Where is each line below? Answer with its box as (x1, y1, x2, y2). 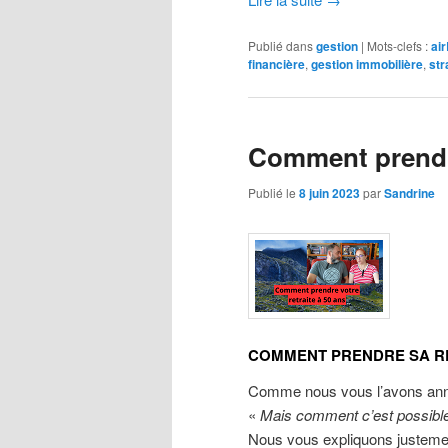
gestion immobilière (311, 54, 423, 73)
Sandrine (384, 184, 435, 203)
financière (248, 54, 305, 73)
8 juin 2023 (299, 184, 360, 203)
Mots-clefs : (367, 36, 428, 54)
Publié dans (248, 36, 313, 54)
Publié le (248, 184, 299, 202)
